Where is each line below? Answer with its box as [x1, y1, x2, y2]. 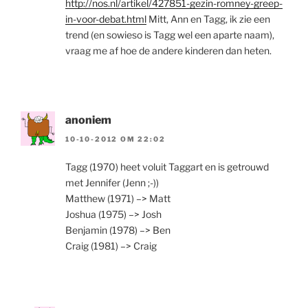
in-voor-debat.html [65, 12, 146, 25]
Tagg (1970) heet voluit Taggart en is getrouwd [65, 160, 269, 173]
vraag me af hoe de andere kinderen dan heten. [65, 44, 272, 56]
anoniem [65, 113, 111, 126]
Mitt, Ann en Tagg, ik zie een [146, 12, 270, 25]
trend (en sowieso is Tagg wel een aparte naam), [65, 28, 274, 41]
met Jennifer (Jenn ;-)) [65, 176, 159, 188]
